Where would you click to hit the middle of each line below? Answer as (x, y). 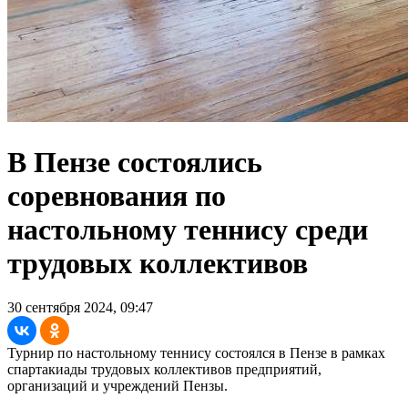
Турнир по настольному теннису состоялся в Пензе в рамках (196, 353)
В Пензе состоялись (135, 162)
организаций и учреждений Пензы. (117, 386)
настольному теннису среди (188, 229)
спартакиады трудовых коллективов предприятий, (164, 370)
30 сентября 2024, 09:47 (80, 308)
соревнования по (117, 195)
